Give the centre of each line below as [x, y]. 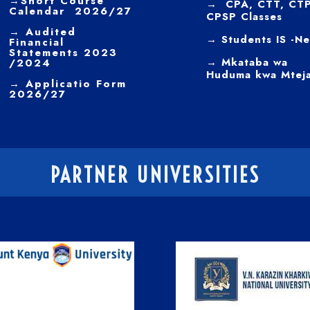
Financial [36, 42]
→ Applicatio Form [67, 84]
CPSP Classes [244, 17]
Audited [51, 32]
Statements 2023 [63, 53]
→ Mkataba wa [247, 62]
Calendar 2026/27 [70, 11]
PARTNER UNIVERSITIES [155, 175]
